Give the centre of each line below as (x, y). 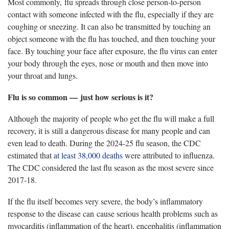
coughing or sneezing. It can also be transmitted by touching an (109, 26)
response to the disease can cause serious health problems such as (113, 213)
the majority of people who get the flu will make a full (128, 118)
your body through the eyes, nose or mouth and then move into (108, 63)
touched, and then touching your (163, 38)
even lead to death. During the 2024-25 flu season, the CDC (104, 143)
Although (24, 118)
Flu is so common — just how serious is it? (82, 97)
